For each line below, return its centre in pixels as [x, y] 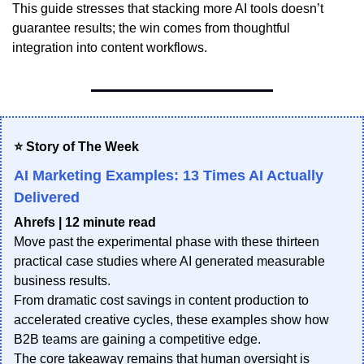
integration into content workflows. [110, 48]
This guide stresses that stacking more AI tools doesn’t [168, 9]
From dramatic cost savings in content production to [161, 301]
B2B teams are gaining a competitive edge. [137, 340]
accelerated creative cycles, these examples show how [171, 320]
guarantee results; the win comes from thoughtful [151, 28]
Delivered [47, 198]
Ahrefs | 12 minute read [85, 223]
